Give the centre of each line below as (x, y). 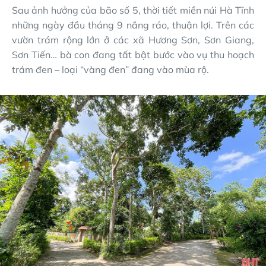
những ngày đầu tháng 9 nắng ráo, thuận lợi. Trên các (133, 25)
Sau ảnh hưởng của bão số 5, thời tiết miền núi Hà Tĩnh (133, 10)
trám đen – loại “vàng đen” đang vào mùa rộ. (110, 69)
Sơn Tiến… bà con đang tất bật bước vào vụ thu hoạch (133, 54)
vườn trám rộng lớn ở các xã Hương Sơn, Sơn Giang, (133, 39)
